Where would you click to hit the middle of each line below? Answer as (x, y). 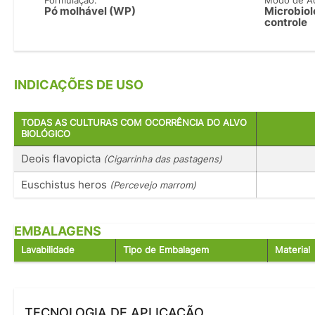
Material (292, 250)
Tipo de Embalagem (166, 250)
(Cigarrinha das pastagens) (163, 159)
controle (285, 22)
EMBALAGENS (58, 231)
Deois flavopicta (62, 158)
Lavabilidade (48, 250)
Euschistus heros (65, 184)
